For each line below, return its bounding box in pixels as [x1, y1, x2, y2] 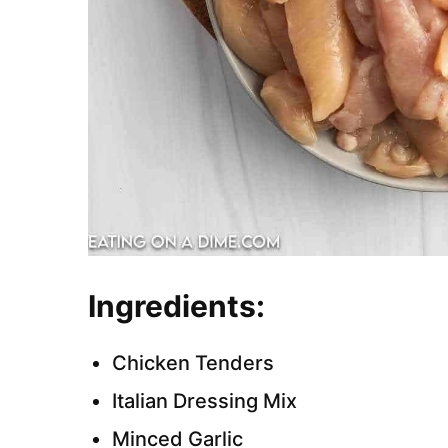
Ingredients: [88, 288, 272, 324]
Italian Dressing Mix [112, 389, 302, 413]
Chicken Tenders [112, 351, 279, 375]
